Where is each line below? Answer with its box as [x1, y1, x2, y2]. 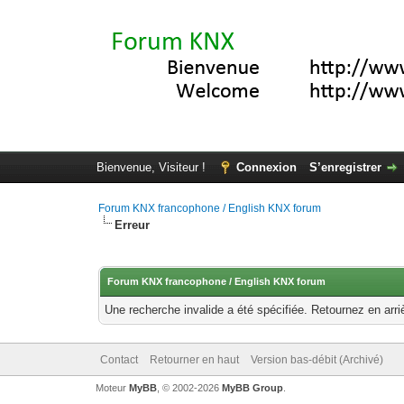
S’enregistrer [308, 161, 381, 174]
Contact [99, 353, 138, 366]
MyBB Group [221, 382, 283, 393]
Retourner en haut [149, 353, 239, 366]
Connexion [235, 161, 297, 174]
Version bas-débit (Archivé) [250, 353, 383, 366]
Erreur [115, 218, 151, 232]
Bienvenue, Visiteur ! [96, 161, 209, 174]
